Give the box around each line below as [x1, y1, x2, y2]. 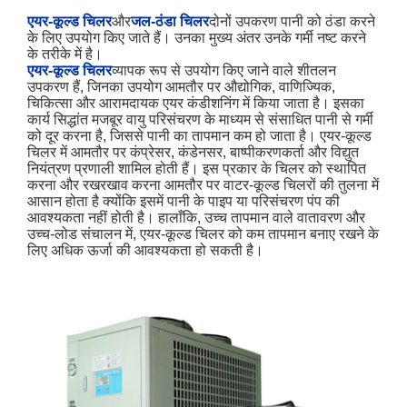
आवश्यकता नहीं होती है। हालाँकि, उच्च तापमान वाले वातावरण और [27, 210, 366, 226]
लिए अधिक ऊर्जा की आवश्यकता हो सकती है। [27, 243, 264, 259]
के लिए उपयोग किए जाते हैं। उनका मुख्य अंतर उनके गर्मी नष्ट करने [27, 30, 367, 46]
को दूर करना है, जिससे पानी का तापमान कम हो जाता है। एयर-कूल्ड [27, 128, 372, 144]
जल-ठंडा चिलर [131, 14, 210, 30]
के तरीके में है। [27, 46, 104, 63]
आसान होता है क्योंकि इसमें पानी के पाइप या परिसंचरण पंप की [27, 194, 341, 210]
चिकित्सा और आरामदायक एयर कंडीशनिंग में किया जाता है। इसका [27, 95, 365, 112]
